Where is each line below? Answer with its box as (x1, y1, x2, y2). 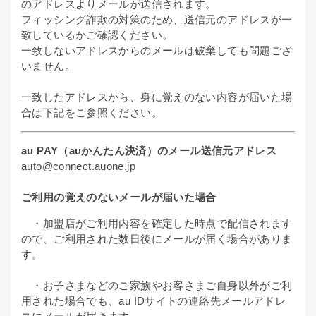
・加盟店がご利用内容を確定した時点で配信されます (32, 217, 293, 229)
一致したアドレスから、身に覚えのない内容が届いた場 (21, 91, 293, 103)
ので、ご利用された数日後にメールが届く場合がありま (21, 233, 293, 245)
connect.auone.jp (52, 160, 135, 172)
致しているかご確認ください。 (21, 29, 174, 41)
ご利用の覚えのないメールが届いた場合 (21, 191, 217, 203)
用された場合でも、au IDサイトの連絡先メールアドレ (21, 295, 286, 307)
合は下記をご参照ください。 (21, 107, 162, 119)
